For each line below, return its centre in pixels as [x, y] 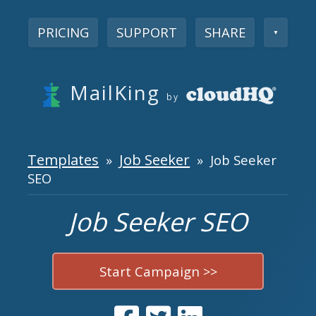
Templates [63, 159]
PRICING [63, 32]
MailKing [115, 92]
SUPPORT [146, 32]
